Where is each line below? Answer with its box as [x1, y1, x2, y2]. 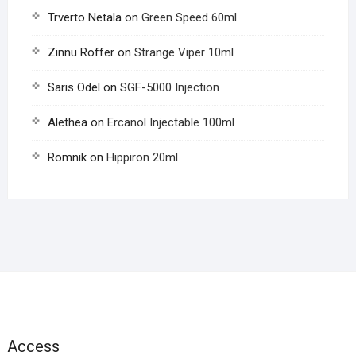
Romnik [47, 150, 87, 165]
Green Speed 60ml [141, 10, 237, 25]
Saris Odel [47, 80, 100, 95]
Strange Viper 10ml [133, 45, 234, 60]
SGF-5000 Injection [119, 80, 219, 95]
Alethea [47, 115, 87, 130]
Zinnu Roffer [47, 45, 114, 60]
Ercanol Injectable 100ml [106, 115, 234, 130]
